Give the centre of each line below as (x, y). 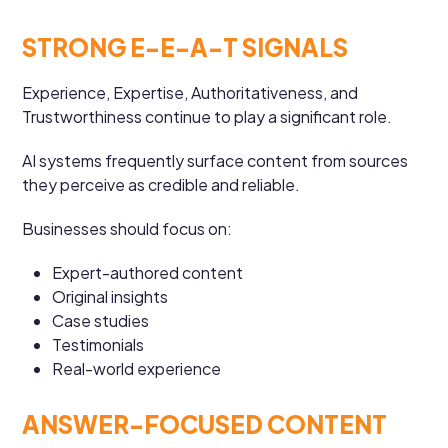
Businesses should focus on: (127, 228)
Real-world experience (137, 368)
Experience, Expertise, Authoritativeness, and (190, 92)
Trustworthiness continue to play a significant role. (207, 116)
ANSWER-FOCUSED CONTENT (205, 423)
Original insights (110, 296)
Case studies (101, 320)
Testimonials (98, 344)
